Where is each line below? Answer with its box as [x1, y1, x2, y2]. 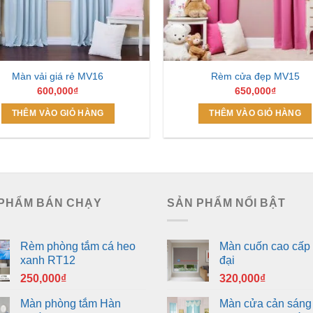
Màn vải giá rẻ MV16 [12, 71, 104, 82]
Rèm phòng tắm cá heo [20, 240, 136, 252]
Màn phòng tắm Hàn [20, 297, 121, 310]
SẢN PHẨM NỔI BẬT [167, 197, 286, 210]
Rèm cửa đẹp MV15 [210, 71, 300, 82]
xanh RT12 [20, 254, 75, 266]
